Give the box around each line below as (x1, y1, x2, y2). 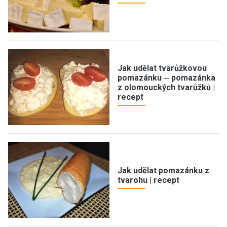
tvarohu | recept (118, 175, 179, 185)
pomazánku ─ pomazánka (118, 72, 215, 83)
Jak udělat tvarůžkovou (118, 63, 207, 73)
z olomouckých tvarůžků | (118, 82, 215, 92)
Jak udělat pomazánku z (118, 165, 209, 175)
